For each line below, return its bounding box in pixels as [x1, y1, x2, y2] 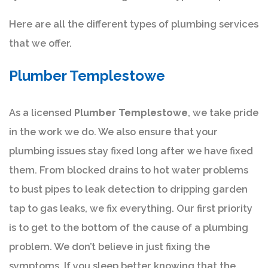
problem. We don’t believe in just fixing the [9, 240, 210, 252]
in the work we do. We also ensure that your [9, 126, 218, 138]
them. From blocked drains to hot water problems [9, 164, 248, 176]
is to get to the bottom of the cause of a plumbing [9, 221, 248, 233]
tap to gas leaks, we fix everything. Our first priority [9, 202, 252, 214]
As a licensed [9, 106, 74, 118]
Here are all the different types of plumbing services [9, 18, 258, 30]
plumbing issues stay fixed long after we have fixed [9, 145, 253, 157]
